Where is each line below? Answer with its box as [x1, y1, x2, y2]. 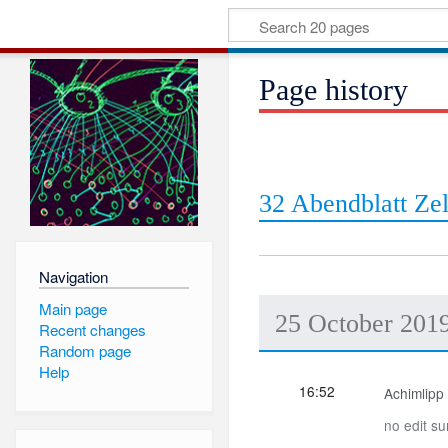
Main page [38, 297, 107, 319]
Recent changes [38, 318, 146, 340]
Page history [259, 73, 409, 108]
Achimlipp [384, 383, 445, 403]
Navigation [38, 265, 108, 287]
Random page [38, 340, 131, 362]
